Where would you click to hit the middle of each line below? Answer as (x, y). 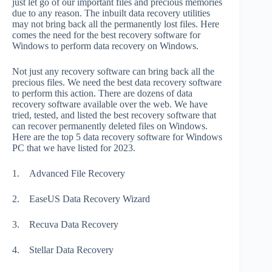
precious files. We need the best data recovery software (117, 83)
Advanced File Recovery (77, 174)
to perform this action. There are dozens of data (102, 93)
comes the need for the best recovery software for (106, 35)
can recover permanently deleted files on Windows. (110, 126)
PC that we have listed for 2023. (74, 148)
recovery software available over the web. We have (110, 104)
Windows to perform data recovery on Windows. (105, 46)
